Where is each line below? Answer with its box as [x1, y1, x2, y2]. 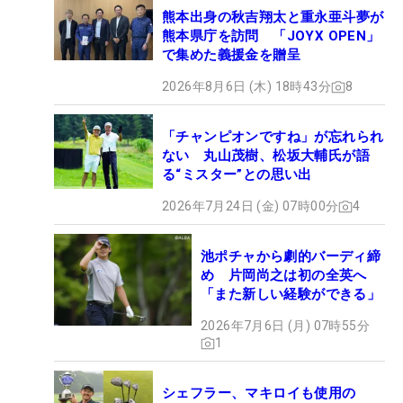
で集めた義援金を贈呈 [162, 47, 300, 64]
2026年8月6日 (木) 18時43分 [162, 79, 331, 94]
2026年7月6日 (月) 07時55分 [201, 318, 370, 334]
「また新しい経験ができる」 [201, 286, 381, 303]
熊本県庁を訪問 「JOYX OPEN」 [162, 28, 381, 45]
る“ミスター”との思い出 [162, 166, 312, 184]
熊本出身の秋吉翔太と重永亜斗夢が [162, 9, 384, 26]
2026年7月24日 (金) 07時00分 [162, 199, 339, 214]
